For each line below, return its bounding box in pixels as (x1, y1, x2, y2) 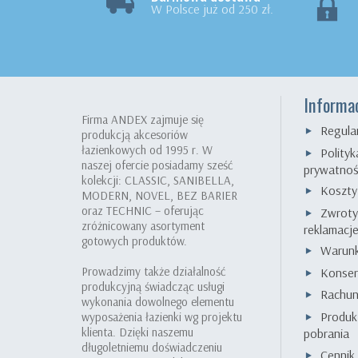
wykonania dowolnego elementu (82, 294, 234, 309)
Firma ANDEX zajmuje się (82, 112, 204, 127)
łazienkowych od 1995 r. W (82, 142, 213, 157)
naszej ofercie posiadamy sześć (82, 157, 233, 173)
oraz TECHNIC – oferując (82, 203, 204, 218)
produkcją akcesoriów (82, 127, 188, 142)
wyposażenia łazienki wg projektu (82, 309, 242, 324)
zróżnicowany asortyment (82, 218, 205, 233)
